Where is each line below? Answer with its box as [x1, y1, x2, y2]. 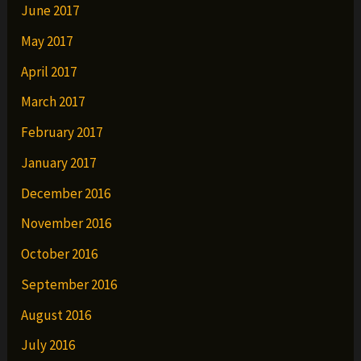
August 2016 [21, 305, 92, 324]
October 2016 [21, 245, 98, 263]
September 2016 [21, 275, 118, 293]
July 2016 [21, 336, 76, 355]
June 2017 [21, 2, 80, 20]
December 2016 [21, 184, 111, 202]
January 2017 [21, 153, 97, 172]
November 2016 [21, 214, 112, 233]
